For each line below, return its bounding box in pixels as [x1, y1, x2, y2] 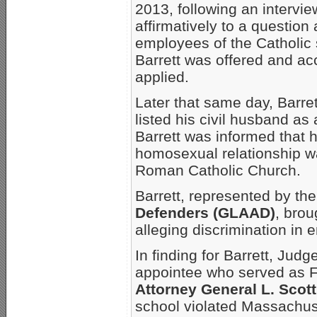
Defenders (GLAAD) [135, 204, 275, 221]
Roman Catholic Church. [135, 161, 301, 178]
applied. [135, 68, 189, 85]
